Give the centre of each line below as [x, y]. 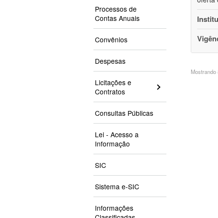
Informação [112, 144]
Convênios [111, 40]
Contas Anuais [117, 18]
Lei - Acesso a [117, 135]
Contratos [110, 92]
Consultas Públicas [124, 113]
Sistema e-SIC [117, 187]
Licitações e [113, 82]
